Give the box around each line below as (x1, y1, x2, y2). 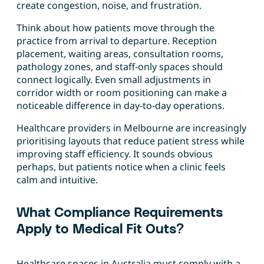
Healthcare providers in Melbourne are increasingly (16, 121, 246, 135)
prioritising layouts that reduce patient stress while (16, 134, 245, 148)
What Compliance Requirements (16, 206, 223, 220)
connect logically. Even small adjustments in (16, 73, 211, 87)
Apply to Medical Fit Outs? (16, 223, 184, 237)
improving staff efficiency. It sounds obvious (16, 147, 213, 161)
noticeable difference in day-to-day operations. (16, 99, 225, 113)
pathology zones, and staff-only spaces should (16, 60, 223, 74)
